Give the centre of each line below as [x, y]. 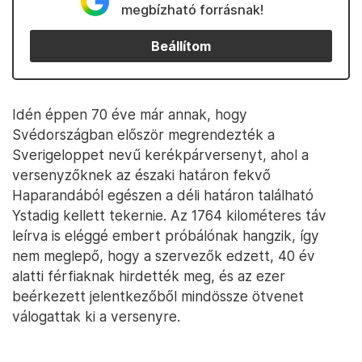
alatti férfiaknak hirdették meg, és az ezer [149, 276]
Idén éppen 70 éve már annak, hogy [130, 115]
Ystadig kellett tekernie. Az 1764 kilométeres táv [169, 216]
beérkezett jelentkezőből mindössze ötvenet [158, 297]
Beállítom [181, 46]
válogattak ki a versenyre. [96, 317]
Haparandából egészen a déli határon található [163, 196]
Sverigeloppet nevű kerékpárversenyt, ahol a [160, 155]
